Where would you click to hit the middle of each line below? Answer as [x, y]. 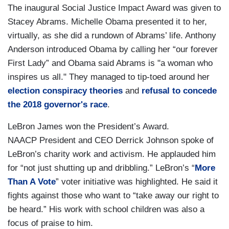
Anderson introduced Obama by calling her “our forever [113, 49]
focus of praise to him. [50, 223]
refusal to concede [179, 90]
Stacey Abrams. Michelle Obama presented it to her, [107, 21]
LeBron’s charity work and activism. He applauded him [112, 154]
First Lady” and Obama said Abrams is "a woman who [110, 63]
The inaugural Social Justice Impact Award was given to [114, 8]
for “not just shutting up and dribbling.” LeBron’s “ [101, 168]
